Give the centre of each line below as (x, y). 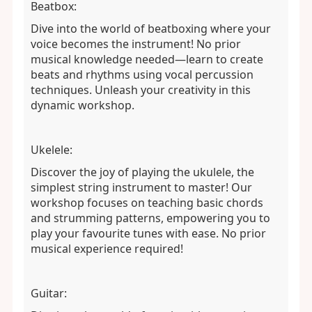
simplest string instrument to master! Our (141, 187)
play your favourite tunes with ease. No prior (148, 233)
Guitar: (48, 293)
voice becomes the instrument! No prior (135, 44)
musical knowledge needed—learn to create (147, 59)
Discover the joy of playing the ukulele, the (142, 172)
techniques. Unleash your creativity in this (140, 90)
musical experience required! (107, 249)
